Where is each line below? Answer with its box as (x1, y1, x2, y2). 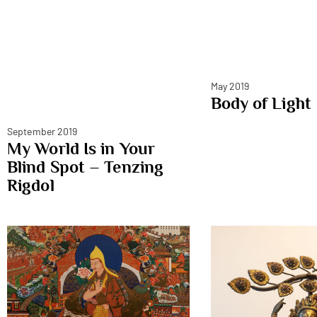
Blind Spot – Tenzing (7, 157, 164, 177)
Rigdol (7, 175, 54, 195)
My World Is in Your (7, 139, 155, 158)
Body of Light (210, 93, 311, 113)
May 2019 (210, 79, 250, 92)
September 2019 (7, 125, 78, 138)
